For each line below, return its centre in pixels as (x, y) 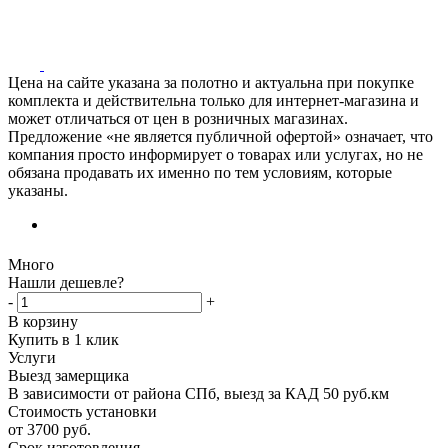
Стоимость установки (82, 411)
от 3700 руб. (49, 429)
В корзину (43, 321)
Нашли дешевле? (66, 282)
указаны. (38, 190)
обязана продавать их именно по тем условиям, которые (200, 172)
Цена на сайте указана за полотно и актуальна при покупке (211, 82)
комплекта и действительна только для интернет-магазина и (213, 100)
